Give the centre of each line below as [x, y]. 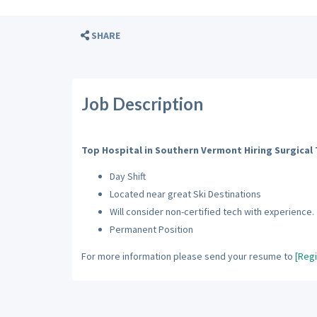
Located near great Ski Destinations [185, 194]
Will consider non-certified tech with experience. [212, 212]
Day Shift [127, 176]
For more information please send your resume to [188, 256]
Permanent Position [151, 229]
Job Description [142, 104]
